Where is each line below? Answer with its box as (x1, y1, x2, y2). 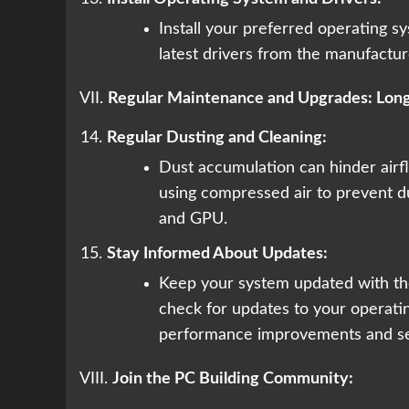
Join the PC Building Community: (112, 371, 353, 388)
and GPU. (159, 211, 227, 228)
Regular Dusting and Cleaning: (107, 130, 327, 147)
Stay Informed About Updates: (107, 246, 328, 263)
